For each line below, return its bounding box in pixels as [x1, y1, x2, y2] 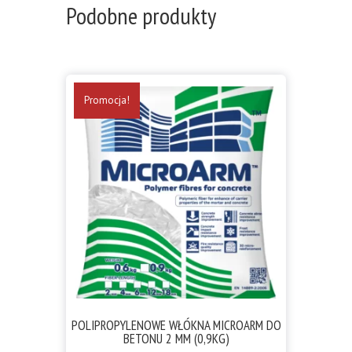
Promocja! [84, 93, 130, 108]
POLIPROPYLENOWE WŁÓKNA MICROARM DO [71, 316, 281, 334]
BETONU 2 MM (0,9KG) [123, 329, 229, 347]
